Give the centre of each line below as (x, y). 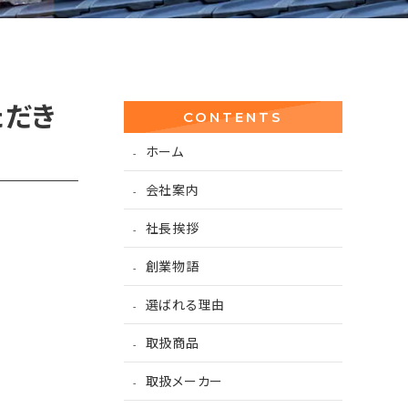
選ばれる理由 (185, 305)
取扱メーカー (184, 381)
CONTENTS (233, 117)
